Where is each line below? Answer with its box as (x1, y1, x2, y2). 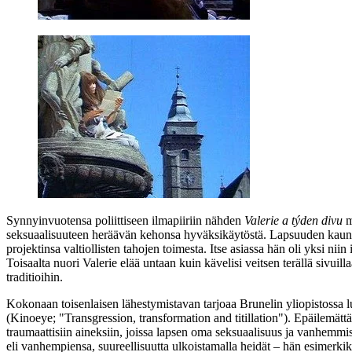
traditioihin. (6, 269, 63, 284)
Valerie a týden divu (244, 213, 343, 227)
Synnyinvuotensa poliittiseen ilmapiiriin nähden (6, 213, 244, 227)
